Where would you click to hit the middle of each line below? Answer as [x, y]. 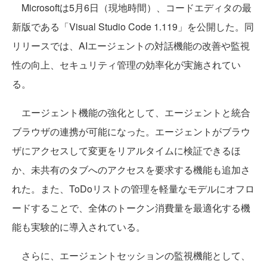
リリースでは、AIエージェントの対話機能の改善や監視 [131, 46]
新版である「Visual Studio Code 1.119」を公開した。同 [133, 27]
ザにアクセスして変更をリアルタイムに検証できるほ [126, 151]
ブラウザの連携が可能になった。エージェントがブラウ [131, 132]
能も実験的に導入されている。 [79, 227]
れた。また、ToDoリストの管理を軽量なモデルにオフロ [133, 189]
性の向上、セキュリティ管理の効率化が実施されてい [126, 65]
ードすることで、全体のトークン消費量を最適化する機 [131, 208]
